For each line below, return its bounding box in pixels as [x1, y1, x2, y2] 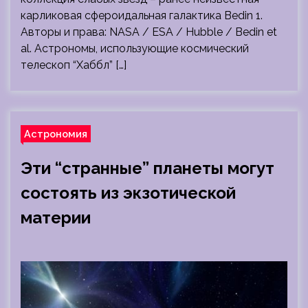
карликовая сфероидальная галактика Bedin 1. [21, 9, 263, 22]
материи [21, 208, 91, 228]
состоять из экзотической [21, 183, 236, 203]
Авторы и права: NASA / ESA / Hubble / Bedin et [21, 25, 277, 38]
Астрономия [24, 128, 87, 140]
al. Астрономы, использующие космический [21, 42, 249, 55]
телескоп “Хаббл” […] [21, 58, 126, 71]
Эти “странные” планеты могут [21, 158, 274, 178]
